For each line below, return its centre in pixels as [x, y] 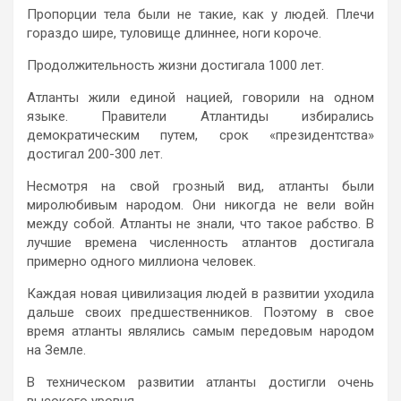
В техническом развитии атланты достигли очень [200, 382]
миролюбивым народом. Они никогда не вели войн [200, 205]
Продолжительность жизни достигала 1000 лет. [175, 65]
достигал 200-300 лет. [95, 154]
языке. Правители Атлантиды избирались [200, 116]
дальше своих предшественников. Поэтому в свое [200, 312]
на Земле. [56, 350]
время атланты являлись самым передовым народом [200, 331]
